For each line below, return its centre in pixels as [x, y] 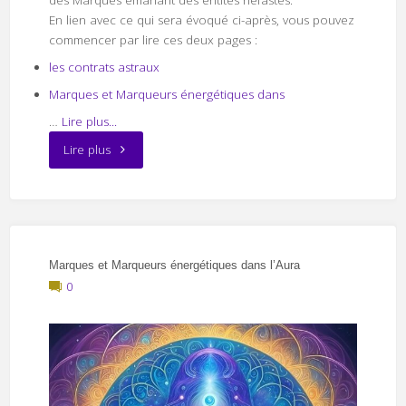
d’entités [132, 184]
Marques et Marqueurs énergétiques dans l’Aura [174, 265]
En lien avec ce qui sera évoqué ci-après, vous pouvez [201, 19]
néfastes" [134, 221]
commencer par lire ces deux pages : [153, 39]
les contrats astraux [104, 67]
